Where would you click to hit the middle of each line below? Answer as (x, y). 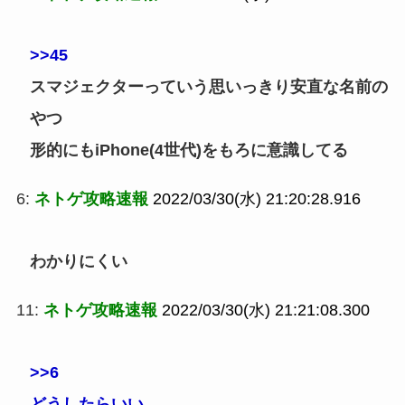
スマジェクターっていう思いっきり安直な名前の (208, 87)
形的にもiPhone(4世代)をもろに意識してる (188, 151)
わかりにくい (78, 262)
